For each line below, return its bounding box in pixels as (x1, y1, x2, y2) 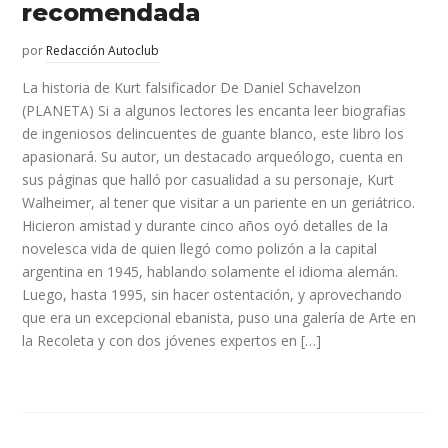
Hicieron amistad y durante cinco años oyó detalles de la (22, 216, 389, 236)
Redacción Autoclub (46, 42, 160, 60)
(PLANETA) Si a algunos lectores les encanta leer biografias (22, 101, 407, 121)
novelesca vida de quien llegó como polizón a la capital (22, 239, 378, 259)
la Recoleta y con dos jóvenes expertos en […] (22, 331, 322, 351)
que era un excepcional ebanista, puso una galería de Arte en (22, 308, 417, 328)
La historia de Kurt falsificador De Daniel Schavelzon (22, 78, 362, 98)
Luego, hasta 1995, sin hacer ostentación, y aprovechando (22, 285, 403, 305)
